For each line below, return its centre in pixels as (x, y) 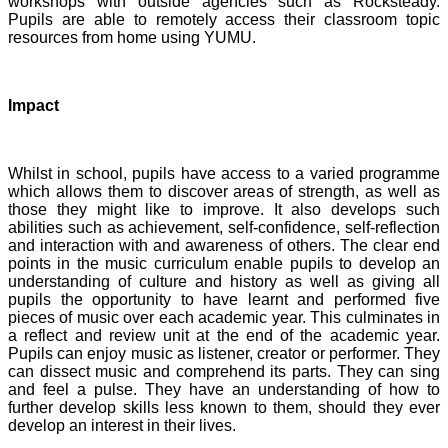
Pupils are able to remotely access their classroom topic (224, 19)
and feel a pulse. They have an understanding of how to (224, 389)
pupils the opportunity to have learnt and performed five (224, 299)
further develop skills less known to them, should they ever (224, 407)
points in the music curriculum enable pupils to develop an (224, 263)
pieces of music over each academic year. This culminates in (224, 317)
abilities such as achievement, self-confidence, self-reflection (224, 227)
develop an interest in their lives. (126, 425)
